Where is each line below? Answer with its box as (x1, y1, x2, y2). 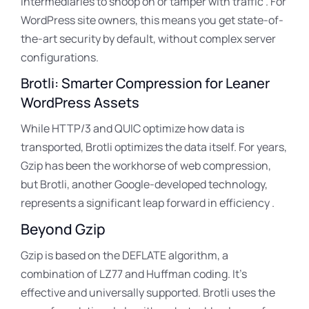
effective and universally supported (21, 285, 198, 300)
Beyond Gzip (21, 219, 106, 239)
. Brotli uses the (198, 285, 275, 300)
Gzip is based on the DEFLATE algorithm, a (21, 248, 228, 263)
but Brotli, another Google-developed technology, (21, 177, 268, 192)
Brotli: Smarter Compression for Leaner (21, 74, 270, 92)
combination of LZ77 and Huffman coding (21, 266, 228, 281)
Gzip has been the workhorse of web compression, (21, 158, 271, 173)
